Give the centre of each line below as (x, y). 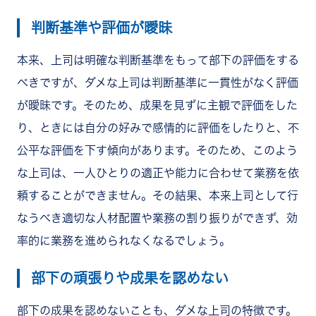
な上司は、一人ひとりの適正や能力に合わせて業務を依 (158, 173)
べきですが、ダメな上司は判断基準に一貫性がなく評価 (158, 83)
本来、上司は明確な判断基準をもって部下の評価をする (158, 60)
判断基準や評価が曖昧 (102, 28)
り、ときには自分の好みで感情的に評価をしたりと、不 (158, 128)
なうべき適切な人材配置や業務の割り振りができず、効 (157, 218)
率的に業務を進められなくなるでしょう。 (124, 241)
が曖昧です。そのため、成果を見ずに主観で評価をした (157, 105)
